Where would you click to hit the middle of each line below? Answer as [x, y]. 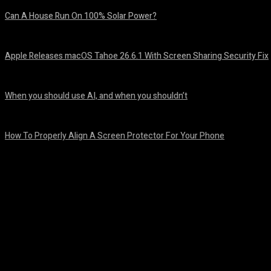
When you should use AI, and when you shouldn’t [96, 96]
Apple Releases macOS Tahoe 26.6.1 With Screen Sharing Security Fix [137, 56]
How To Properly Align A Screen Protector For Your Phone [115, 136]
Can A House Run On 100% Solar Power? [81, 16]
